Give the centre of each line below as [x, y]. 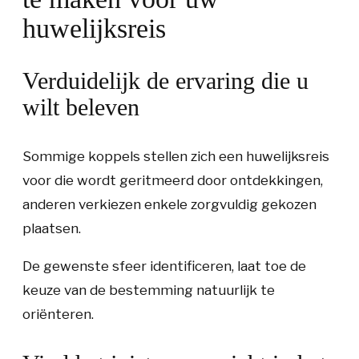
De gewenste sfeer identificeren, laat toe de [164, 266]
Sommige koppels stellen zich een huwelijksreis [176, 156]
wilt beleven [81, 107]
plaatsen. [52, 228]
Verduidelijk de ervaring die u [165, 81]
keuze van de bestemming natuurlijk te [149, 290]
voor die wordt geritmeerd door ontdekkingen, [173, 180]
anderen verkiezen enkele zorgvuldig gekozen [169, 204]
